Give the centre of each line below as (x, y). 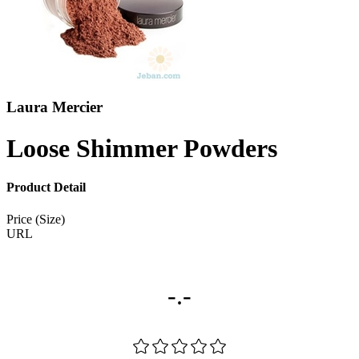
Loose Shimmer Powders (142, 148)
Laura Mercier (54, 107)
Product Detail (46, 188)
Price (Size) (36, 219)
